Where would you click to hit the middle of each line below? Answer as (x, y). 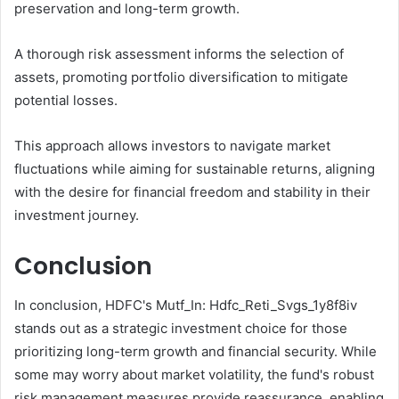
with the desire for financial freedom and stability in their (192, 191)
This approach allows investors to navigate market (172, 145)
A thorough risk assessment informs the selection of (179, 53)
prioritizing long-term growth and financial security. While (195, 352)
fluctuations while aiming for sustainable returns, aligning (195, 168)
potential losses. (66, 100)
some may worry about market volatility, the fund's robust (194, 375)
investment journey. (77, 215)
